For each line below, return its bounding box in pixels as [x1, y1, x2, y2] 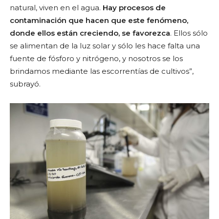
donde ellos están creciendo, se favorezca [10, 28, 170, 38]
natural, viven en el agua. [10, 2, 103, 12]
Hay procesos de [103, 2, 166, 12]
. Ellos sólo [170, 28, 208, 38]
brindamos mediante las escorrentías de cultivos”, [10, 66, 194, 76]
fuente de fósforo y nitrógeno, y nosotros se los [10, 53, 183, 63]
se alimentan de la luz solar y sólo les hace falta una [10, 41, 200, 50]
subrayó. [10, 79, 41, 88]
